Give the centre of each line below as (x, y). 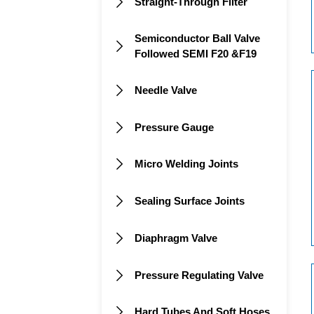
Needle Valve (166, 90)
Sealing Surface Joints (190, 201)
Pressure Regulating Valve (199, 275)
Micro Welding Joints (187, 164)
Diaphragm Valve (176, 238)
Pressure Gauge (175, 127)
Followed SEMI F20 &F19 (196, 53)
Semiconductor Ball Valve (198, 38)
